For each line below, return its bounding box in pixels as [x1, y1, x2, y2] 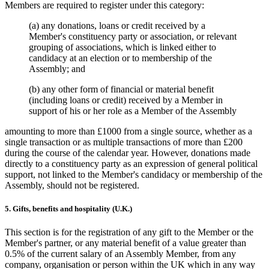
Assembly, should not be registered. [5, 180, 139, 190]
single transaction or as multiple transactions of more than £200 [5, 136, 243, 147]
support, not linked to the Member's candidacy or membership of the [5, 169, 262, 180]
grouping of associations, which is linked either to [29, 41, 216, 52]
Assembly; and [29, 63, 85, 74]
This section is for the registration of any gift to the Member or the [5, 226, 253, 237]
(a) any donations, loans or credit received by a [29, 20, 205, 31]
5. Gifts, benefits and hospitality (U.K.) [5, 204, 132, 213]
